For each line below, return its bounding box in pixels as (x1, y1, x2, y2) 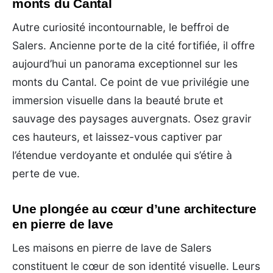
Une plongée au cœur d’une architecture (12, 201, 257, 216)
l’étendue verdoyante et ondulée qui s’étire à (12, 148, 232, 161)
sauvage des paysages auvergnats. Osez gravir (12, 112, 252, 125)
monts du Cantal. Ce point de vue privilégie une (12, 75, 249, 88)
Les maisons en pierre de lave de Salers (12, 241, 211, 254)
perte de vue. (12, 166, 80, 180)
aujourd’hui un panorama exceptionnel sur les (12, 57, 238, 70)
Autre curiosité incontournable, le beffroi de (12, 20, 229, 34)
